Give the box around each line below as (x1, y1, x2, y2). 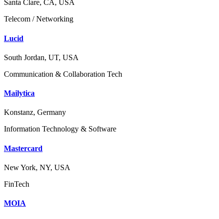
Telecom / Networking (4, 15, 73, 23)
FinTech (4, 179, 29, 188)
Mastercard (4, 144, 43, 153)
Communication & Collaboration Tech (4, 69, 122, 78)
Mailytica (4, 89, 35, 98)
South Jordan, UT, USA (4, 53, 79, 62)
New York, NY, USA (4, 163, 70, 172)
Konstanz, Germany (4, 108, 66, 117)
